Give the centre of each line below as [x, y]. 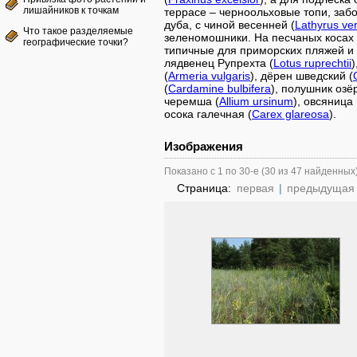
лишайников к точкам [71, 10]
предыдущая [321, 188]
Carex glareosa [290, 114]
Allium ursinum [256, 101]
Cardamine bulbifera [220, 88]
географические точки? [76, 42]
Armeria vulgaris [209, 76]
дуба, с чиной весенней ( [229, 25]
